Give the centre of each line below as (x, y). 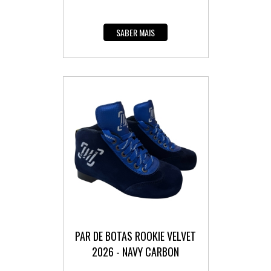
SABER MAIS (135, 33)
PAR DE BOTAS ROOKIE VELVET (135, 236)
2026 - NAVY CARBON (135, 252)
